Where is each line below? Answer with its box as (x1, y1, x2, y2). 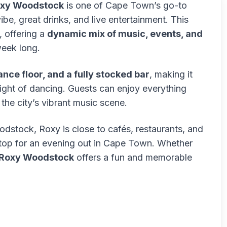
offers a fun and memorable (74, 152, 192, 163)
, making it (149, 69, 193, 80)
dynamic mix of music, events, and (47, 28, 203, 39)
